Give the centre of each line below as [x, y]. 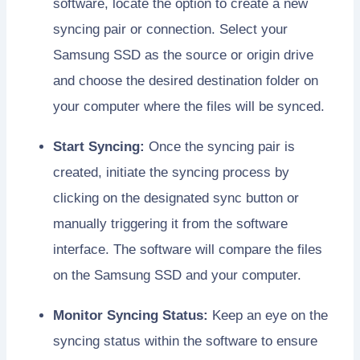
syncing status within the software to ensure [185, 342]
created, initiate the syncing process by [171, 173]
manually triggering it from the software [170, 224]
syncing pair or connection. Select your [170, 30]
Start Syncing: [99, 147]
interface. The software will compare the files [188, 250]
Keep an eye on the [268, 316]
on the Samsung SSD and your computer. [177, 276]
